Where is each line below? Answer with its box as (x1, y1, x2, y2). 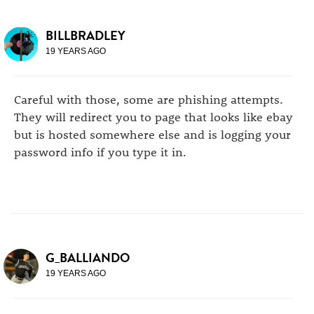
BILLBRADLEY (46, 26, 125, 45)
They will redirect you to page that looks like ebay (14, 109, 293, 124)
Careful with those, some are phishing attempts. (14, 91, 283, 107)
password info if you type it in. (14, 144, 186, 159)
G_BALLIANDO (46, 248, 130, 267)
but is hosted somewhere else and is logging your (14, 126, 291, 142)
